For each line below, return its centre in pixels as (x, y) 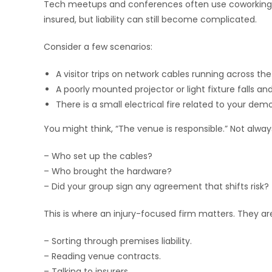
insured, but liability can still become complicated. (150, 19)
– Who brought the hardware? (108, 171)
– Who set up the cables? (98, 156)
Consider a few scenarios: (98, 47)
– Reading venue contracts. (102, 256)
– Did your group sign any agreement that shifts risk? (156, 186)
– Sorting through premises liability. (118, 241)
